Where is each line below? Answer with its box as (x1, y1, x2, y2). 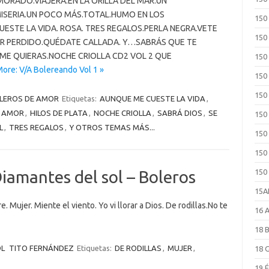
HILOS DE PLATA (29, 109, 88, 117)
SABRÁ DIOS (157, 109, 202, 117)
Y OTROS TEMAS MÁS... (69, 123, 155, 131)
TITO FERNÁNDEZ (8, 244, 74, 252)
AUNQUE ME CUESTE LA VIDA (99, 94, 205, 103)
